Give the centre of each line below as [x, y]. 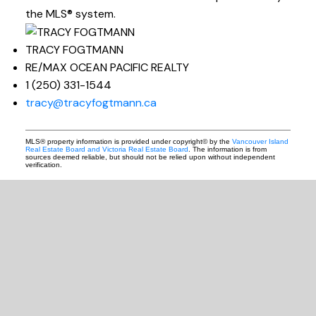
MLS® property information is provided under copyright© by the [128, 142]
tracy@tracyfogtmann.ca [91, 103]
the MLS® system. [70, 13]
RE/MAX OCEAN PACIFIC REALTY [107, 68]
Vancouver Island [260, 142]
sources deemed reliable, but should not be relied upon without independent [150, 157]
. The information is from [227, 150]
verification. [43, 165]
